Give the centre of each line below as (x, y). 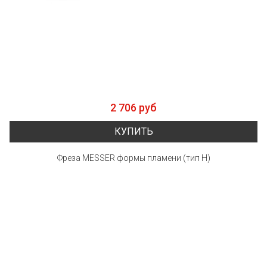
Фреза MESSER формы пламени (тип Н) (133, 158)
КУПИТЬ (133, 132)
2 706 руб (133, 108)
